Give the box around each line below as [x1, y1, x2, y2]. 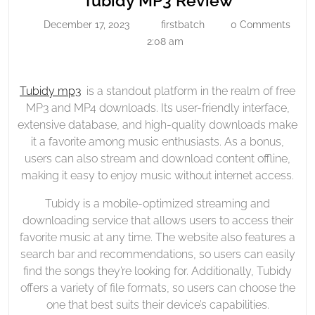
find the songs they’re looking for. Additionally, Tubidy [23, 264, 292, 278]
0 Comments [230, 18, 290, 30]
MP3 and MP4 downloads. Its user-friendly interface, [25, 101, 290, 115]
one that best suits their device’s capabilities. [46, 297, 269, 311]
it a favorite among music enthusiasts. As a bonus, [31, 134, 284, 148]
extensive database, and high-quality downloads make [18, 117, 297, 131]
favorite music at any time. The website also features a [20, 230, 295, 244]
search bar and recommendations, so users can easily [20, 247, 295, 261]
